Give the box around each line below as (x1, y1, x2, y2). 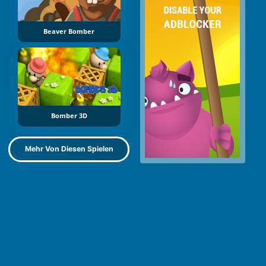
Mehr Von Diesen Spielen (24, 144, 113, 154)
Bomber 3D (50, 111, 87, 120)
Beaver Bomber (43, 27, 94, 36)
